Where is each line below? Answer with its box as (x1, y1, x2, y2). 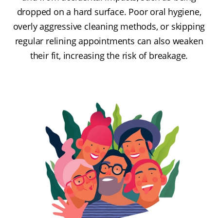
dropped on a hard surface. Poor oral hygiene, (17, 5, 201, 18)
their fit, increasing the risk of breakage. (30, 49, 188, 61)
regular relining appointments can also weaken (15, 35, 203, 47)
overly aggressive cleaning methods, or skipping (13, 20, 205, 32)
